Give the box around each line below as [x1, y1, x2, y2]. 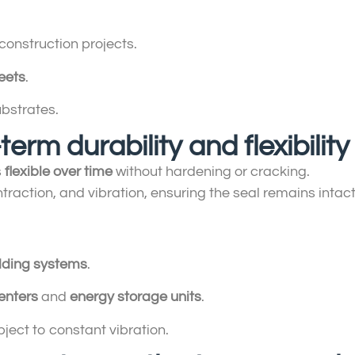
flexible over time [5, 163, 113, 179]
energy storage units [70, 289, 201, 305]
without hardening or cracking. [113, 163, 310, 179]
